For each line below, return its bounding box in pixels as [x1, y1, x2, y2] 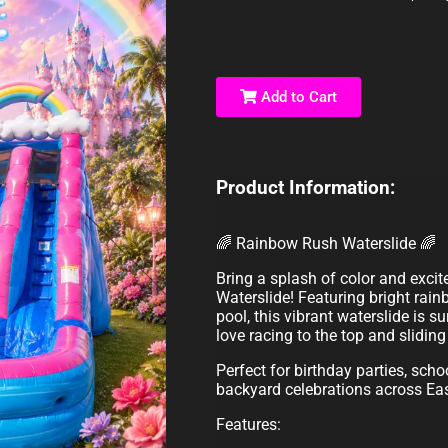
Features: [215, 415, 281, 435]
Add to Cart [256, 88, 337, 107]
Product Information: [215, 177, 395, 200]
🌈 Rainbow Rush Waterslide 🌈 [215, 234, 436, 254]
